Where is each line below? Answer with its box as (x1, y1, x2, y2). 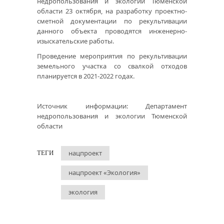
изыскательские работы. (37, 36, 114, 45)
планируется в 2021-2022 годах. (37, 71, 134, 80)
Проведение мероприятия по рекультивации (37, 51, 187, 60)
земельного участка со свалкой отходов (37, 61, 187, 70)
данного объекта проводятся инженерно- (37, 26, 187, 35)
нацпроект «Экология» (68, 168, 140, 177)
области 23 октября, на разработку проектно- (37, 6, 187, 15)
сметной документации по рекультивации (37, 16, 187, 25)
